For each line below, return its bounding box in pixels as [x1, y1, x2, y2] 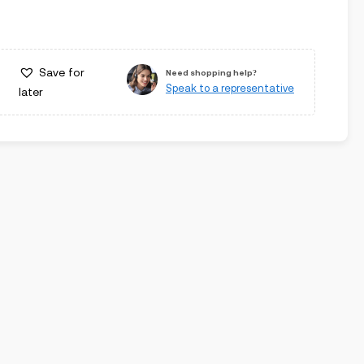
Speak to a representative [165, 81, 294, 94]
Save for [38, 66, 84, 79]
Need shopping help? [165, 67, 257, 77]
